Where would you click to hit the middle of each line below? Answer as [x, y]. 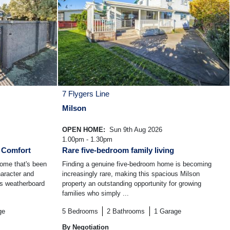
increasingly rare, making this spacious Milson [131, 174]
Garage [170, 212]
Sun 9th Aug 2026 [135, 130]
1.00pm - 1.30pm [87, 140]
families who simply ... [95, 194]
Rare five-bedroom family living [118, 150]
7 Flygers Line [86, 94]
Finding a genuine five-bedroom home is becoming [137, 164]
